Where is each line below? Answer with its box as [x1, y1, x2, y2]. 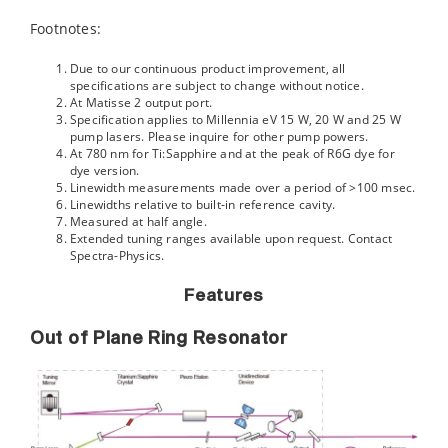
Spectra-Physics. [69, 247, 165, 265]
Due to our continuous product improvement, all [69, 60, 346, 78]
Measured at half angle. [69, 213, 207, 231]
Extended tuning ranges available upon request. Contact [69, 230, 393, 248]
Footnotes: [30, 19, 102, 39]
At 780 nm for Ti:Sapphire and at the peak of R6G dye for [69, 145, 395, 163]
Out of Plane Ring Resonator [30, 330, 288, 349]
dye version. [69, 162, 140, 180]
